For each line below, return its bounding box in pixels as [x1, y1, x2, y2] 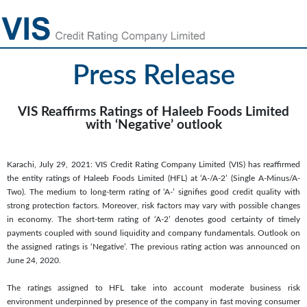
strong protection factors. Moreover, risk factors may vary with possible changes [7, 201, 300, 210]
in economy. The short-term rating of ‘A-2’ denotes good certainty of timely [7, 214, 300, 223]
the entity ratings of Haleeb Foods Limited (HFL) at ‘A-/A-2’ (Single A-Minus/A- [7, 173, 300, 182]
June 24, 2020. [7, 256, 61, 265]
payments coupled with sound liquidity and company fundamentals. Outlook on [7, 228, 300, 237]
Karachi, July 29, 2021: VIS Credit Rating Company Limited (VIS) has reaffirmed [7, 160, 300, 169]
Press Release [72, 62, 235, 90]
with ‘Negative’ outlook [85, 118, 222, 132]
